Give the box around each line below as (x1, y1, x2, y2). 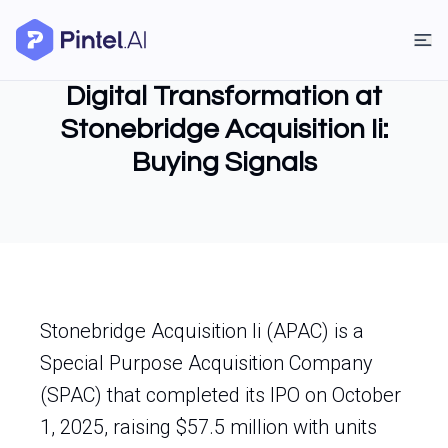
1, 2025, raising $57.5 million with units (40, 415, 377, 439)
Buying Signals (131, 148, 317, 177)
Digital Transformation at (66, 82, 382, 111)
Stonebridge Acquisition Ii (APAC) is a (40, 319, 364, 343)
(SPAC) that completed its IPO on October (40, 383, 401, 407)
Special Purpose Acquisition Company (40, 351, 373, 375)
